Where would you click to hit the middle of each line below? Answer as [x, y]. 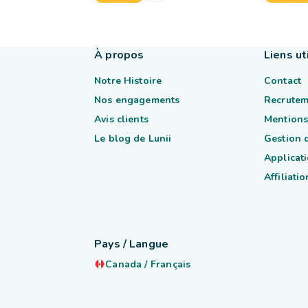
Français [170, 264]
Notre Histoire [128, 81]
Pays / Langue [132, 244]
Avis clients [121, 119]
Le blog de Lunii [133, 139]
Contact [282, 81]
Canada [124, 264]
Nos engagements [137, 100]
